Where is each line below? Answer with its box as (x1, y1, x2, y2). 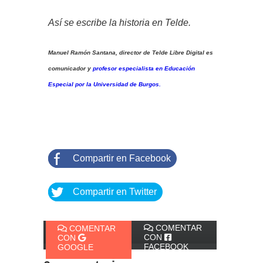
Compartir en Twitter (73, 186, 157, 197)
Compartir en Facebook (73, 153, 171, 163)
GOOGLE (58, 242, 93, 252)
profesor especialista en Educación (93, 65, 195, 72)
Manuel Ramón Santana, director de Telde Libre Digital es (48, 49, 213, 56)
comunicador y (48, 65, 93, 72)
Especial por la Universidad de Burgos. (48, 80, 163, 87)
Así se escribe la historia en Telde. (48, 17, 198, 28)
